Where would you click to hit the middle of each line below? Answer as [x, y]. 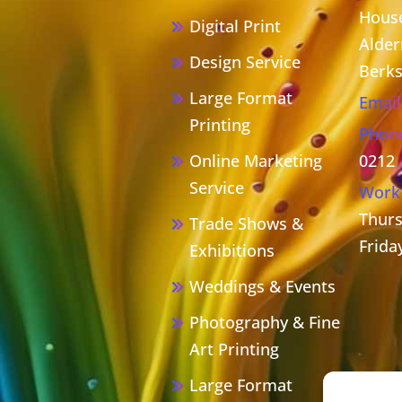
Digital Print [235, 26]
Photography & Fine [264, 322]
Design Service [245, 62]
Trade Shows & [246, 223]
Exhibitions [232, 250]
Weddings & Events [262, 286]
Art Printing [234, 349]
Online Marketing [255, 161]
